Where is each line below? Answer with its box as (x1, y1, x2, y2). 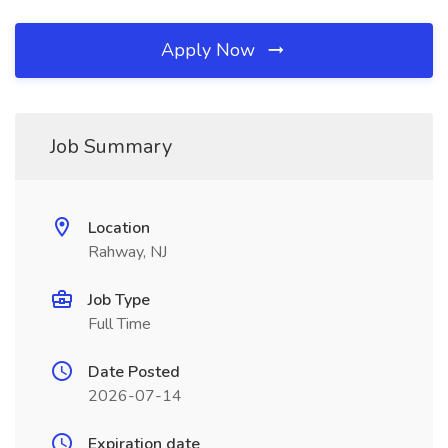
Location (88, 217, 150, 239)
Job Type (88, 289, 150, 311)
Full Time (88, 313, 151, 335)
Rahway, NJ (88, 241, 167, 263)
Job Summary (50, 133, 172, 160)
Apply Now (161, 38, 260, 62)
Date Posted (88, 361, 180, 383)
